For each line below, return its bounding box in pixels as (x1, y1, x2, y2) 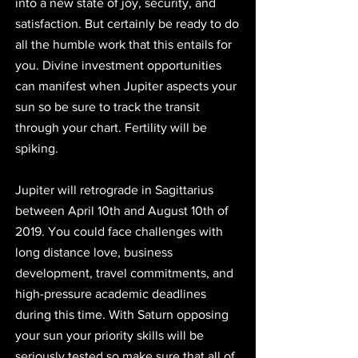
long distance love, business (15, 245, 176, 259)
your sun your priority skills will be (15, 328, 207, 342)
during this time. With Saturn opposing (15, 307, 232, 321)
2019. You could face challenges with (15, 224, 226, 238)
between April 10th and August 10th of (15, 203, 232, 217)
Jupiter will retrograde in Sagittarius (15, 182, 217, 197)
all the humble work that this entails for (15, 37, 235, 51)
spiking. (15, 141, 58, 155)
